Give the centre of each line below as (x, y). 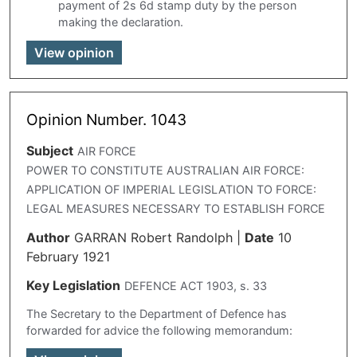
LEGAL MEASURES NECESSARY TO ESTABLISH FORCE (176, 208)
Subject (50, 150)
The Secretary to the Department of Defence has (157, 314)
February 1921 (68, 256)
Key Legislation (73, 286)
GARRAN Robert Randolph (153, 237)
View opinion (74, 53)
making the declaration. (121, 22)
